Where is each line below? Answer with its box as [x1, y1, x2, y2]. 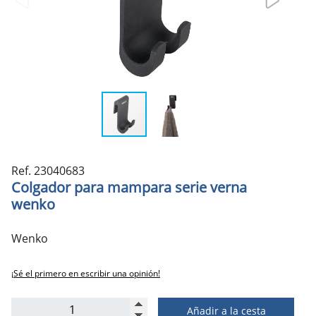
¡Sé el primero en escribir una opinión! [11, 267, 160, 279]
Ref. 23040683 [11, 162, 85, 178]
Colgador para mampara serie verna [11, 177, 247, 197]
